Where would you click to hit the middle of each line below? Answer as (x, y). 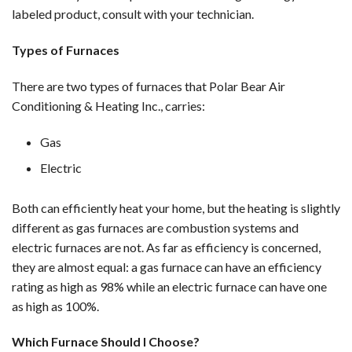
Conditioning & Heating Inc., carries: (108, 105)
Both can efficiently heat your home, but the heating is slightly (176, 207)
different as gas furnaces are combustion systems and (155, 227)
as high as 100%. (55, 306)
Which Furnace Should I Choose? (106, 342)
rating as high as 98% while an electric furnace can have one (169, 286)
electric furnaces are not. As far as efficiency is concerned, (166, 247)
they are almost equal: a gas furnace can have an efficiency (167, 266)
